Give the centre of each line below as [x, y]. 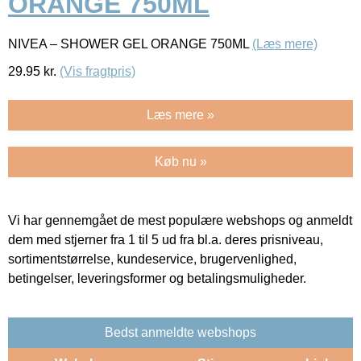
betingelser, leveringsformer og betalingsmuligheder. [157, 278]
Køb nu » [180, 161]
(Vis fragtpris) [98, 71]
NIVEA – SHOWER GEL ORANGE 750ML [130, 44]
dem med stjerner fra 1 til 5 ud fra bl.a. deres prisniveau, [166, 239]
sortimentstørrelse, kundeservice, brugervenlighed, [152, 259]
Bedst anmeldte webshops [180, 332]
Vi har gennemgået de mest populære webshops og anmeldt [180, 220]
